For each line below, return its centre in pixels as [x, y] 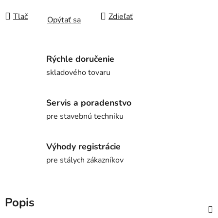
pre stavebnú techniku [85, 116]
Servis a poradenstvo [89, 102]
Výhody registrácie [83, 146]
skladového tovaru [78, 72]
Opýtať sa [64, 20]
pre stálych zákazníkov [85, 160]
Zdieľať [121, 16]
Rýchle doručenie [80, 59]
